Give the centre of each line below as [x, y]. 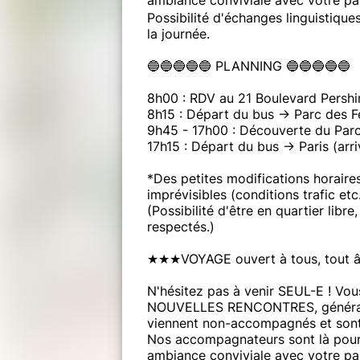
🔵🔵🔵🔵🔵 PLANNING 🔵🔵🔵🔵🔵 [249, 65]
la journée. [178, 33]
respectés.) [181, 226]
